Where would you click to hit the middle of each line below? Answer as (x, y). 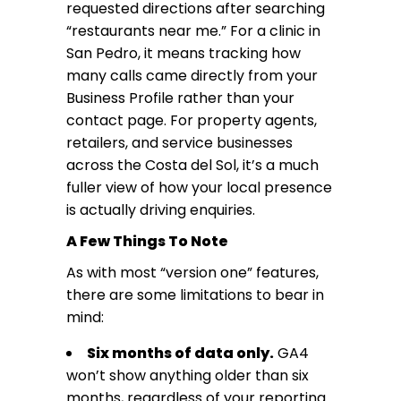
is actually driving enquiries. (161, 210)
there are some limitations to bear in (195, 295)
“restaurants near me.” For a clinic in (193, 31)
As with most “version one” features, (192, 273)
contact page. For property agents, (192, 120)
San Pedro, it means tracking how (183, 53)
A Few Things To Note (147, 241)
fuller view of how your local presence (199, 188)
